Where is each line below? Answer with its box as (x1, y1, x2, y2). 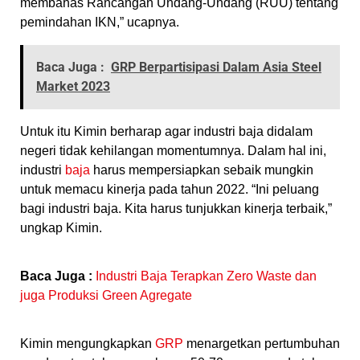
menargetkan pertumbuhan (183, 336, 340, 350)
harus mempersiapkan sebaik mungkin (90, 162, 313, 177)
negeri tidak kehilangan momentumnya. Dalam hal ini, (20, 143, 326, 157)
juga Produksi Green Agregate (20, 288, 192, 302)
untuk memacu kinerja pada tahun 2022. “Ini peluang (20, 182, 319, 196)
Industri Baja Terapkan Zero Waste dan (92, 268, 317, 283)
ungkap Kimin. (20, 220, 102, 235)
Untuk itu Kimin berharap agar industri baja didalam (20, 124, 313, 138)
